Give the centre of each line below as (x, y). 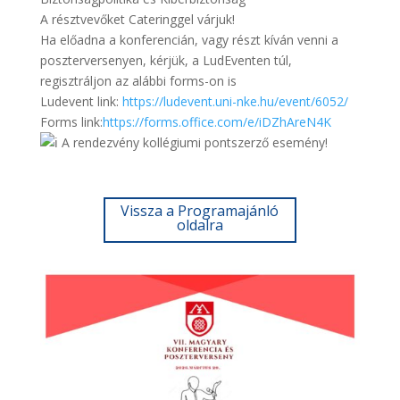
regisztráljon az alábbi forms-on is (138, 81)
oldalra (200, 225)
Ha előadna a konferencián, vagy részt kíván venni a (189, 40)
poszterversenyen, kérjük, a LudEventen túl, (166, 60)
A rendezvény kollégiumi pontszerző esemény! (192, 142)
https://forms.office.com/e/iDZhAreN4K (217, 122)
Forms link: (71, 122)
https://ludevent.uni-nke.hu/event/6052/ (235, 101)
